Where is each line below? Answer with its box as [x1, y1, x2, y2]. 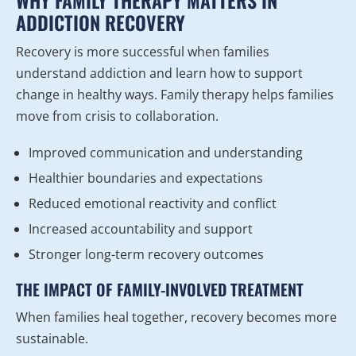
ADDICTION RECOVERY [16, 8, 185, 37]
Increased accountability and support [29, 220, 253, 238]
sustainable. [16, 330, 88, 348]
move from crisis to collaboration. [16, 107, 219, 126]
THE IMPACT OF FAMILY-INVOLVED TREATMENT [16, 277, 304, 302]
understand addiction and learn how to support [16, 64, 303, 83]
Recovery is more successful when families [16, 43, 269, 61]
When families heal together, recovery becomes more [16, 308, 337, 327]
